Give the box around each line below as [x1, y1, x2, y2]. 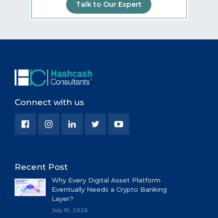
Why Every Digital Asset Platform [51, 176, 161, 184]
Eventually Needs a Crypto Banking [51, 185, 167, 194]
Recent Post [15, 162, 68, 172]
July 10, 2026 [51, 207, 88, 214]
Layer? [51, 195, 73, 203]
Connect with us [15, 97, 84, 108]
